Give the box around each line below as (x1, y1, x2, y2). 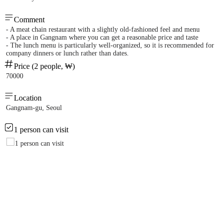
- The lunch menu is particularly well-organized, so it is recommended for (6, 42, 214, 50)
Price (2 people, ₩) (14, 62, 75, 71)
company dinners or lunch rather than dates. (6, 50, 129, 57)
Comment (14, 15, 45, 24)
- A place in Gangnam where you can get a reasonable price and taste (6, 34, 198, 42)
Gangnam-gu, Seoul (6, 104, 62, 112)
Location (14, 94, 42, 103)
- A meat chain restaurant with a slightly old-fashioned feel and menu (6, 26, 200, 34)
